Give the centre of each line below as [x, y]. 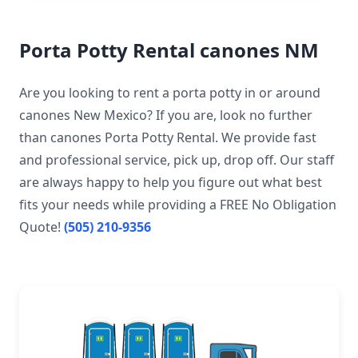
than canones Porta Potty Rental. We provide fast [168, 137]
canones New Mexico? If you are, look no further [166, 115]
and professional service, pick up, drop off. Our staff [177, 159]
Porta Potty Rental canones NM [169, 50]
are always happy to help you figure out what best [171, 182]
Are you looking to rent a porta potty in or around [170, 92]
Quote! [42, 227]
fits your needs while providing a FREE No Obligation [178, 204]
